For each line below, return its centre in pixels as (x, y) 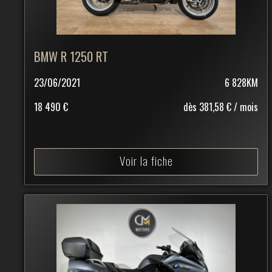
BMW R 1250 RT (71, 56)
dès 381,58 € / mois (221, 107)
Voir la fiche (146, 160)
